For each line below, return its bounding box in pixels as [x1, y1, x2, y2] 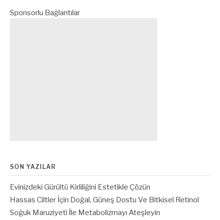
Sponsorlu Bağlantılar [10, 8, 80, 18]
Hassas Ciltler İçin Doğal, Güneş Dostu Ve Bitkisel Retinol [10, 195, 199, 205]
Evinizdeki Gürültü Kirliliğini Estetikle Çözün [10, 183, 150, 192]
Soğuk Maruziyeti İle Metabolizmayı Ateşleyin [10, 208, 160, 218]
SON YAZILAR [10, 163, 56, 171]
